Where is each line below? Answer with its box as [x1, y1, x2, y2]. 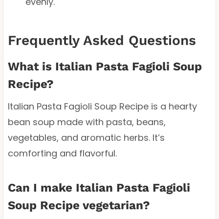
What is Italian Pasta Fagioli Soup [7, 60, 202, 74]
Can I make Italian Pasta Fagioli [7, 181, 190, 195]
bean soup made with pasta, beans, [7, 116, 166, 129]
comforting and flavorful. [7, 147, 117, 160]
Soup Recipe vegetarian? [7, 198, 150, 213]
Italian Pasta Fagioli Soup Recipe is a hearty [7, 100, 197, 113]
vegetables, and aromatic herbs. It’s [7, 131, 165, 144]
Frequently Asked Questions [7, 32, 196, 49]
